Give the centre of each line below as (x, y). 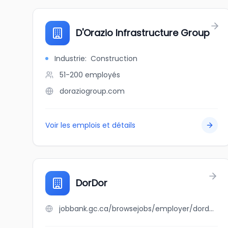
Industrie (70, 59)
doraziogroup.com (92, 91)
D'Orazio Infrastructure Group (143, 33)
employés (103, 75)
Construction (114, 59)
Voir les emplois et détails (90, 125)
